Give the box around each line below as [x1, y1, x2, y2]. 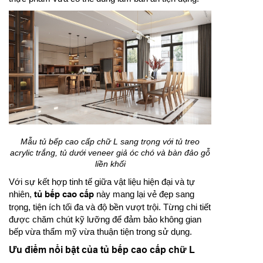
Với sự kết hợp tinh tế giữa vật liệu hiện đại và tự [9, 177, 195, 187]
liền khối [95, 159, 126, 169]
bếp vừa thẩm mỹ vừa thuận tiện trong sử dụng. [9, 227, 192, 237]
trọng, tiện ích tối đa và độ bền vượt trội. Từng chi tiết [9, 202, 211, 213]
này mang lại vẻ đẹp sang [94, 189, 194, 200]
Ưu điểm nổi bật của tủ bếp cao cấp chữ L [9, 244, 195, 256]
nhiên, [9, 189, 34, 200]
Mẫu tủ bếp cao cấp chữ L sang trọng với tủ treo [21, 137, 200, 147]
